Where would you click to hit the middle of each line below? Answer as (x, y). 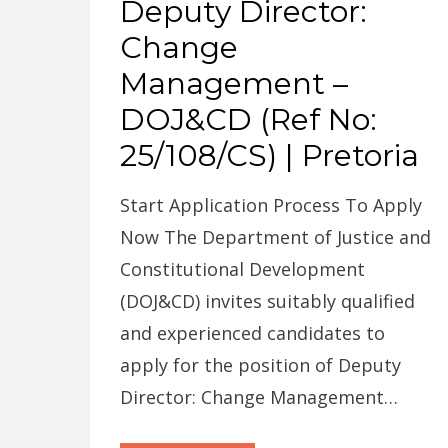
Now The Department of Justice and (275, 237)
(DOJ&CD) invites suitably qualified (267, 301)
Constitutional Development (242, 269)
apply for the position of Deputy (260, 365)
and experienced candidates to (252, 333)
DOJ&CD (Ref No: (248, 119)
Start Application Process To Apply (270, 205)
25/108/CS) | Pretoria (269, 155)
